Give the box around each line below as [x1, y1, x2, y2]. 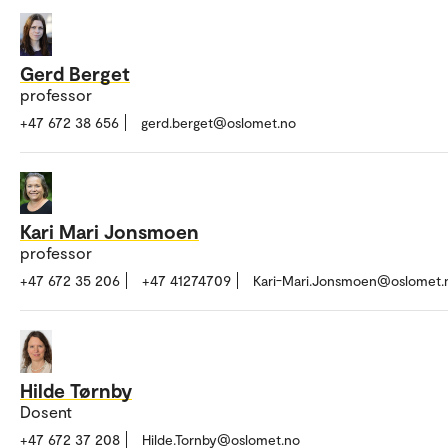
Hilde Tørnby [20, 377, 132, 402]
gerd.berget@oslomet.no [141, 113, 296, 131]
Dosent [20, 401, 72, 421]
